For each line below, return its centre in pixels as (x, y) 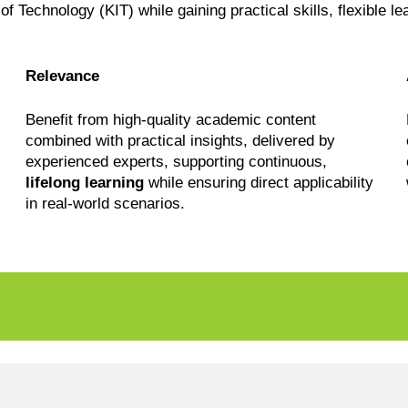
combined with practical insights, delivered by (180, 141)
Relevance (62, 76)
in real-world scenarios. (105, 204)
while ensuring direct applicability (258, 183)
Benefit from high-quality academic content (170, 120)
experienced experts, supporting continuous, (176, 162)
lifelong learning (84, 183)
